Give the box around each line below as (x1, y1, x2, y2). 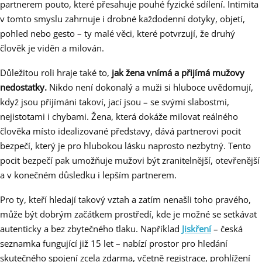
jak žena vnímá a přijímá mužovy (112, 67, 244, 79)
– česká (211, 223, 243, 235)
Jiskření (182, 223, 211, 235)
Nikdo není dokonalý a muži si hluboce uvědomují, (47, 81, 253, 94)
